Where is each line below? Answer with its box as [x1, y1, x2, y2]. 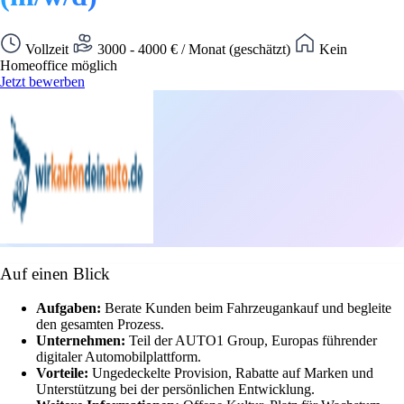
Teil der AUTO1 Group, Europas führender [129, 333, 377, 349]
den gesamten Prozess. [36, 317, 164, 333]
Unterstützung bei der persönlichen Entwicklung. [36, 381, 315, 398]
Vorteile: [36, 365, 92, 381]
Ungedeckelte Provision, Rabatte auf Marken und [92, 365, 373, 381]
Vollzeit [22, 41, 72, 57]
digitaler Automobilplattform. [36, 349, 201, 365]
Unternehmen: [36, 333, 129, 349]
